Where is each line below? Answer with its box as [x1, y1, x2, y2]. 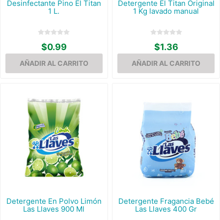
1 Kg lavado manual [133, 6, 199, 16]
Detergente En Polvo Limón [6, 196, 102, 206]
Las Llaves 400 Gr [135, 204, 197, 214]
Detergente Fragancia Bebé [118, 196, 214, 206]
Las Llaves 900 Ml [23, 204, 85, 214]
